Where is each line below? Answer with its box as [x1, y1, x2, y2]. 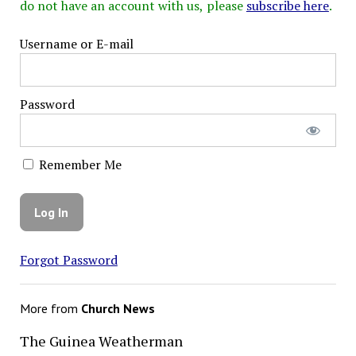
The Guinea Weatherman [19, 331, 183, 350]
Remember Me [35, 155, 122, 173]
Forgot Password [19, 250, 118, 269]
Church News [80, 300, 155, 316]
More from [19, 300, 81, 316]
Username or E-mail [19, 34, 133, 52]
